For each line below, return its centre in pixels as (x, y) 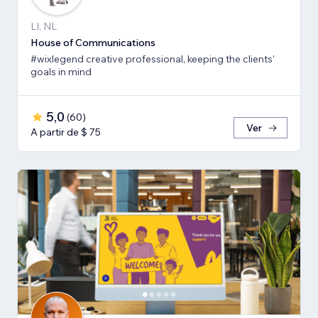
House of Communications (93, 42)
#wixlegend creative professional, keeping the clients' (153, 59)
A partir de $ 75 (66, 132)
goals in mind (61, 71)
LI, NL (44, 26)
